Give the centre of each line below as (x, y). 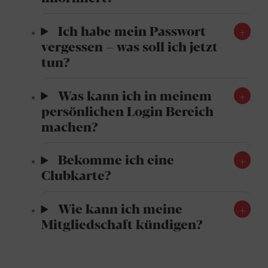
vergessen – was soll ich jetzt (129, 45)
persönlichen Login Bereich (127, 110)
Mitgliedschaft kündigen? (122, 224)
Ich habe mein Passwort (132, 30)
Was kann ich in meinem (135, 95)
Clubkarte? (76, 175)
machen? (69, 126)
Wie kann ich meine (120, 208)
